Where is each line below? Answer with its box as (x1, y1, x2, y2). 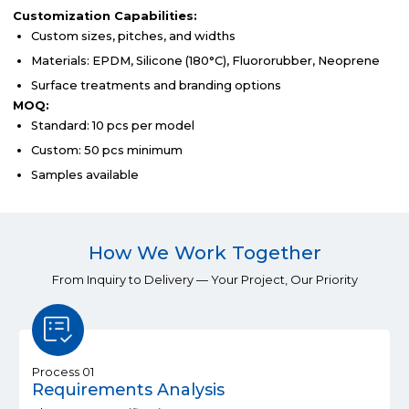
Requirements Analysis (32, 380, 225, 400)
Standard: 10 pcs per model (30, 118, 194, 132)
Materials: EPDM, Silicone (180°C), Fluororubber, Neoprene (30, 53, 380, 68)
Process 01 (32, 365, 95, 380)
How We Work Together (88, 241, 321, 265)
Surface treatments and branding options (30, 78, 281, 92)
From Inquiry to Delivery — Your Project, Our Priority (51, 272, 358, 287)
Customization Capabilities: (13, 8, 198, 23)
